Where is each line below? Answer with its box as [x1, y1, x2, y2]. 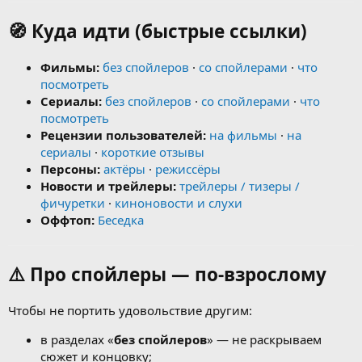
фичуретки [40, 194, 105, 211]
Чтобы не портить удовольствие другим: [8, 301, 252, 318]
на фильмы [209, 126, 277, 143]
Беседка [98, 211, 144, 228]
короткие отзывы [101, 143, 204, 160]
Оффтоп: [40, 211, 95, 228]
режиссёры [155, 160, 221, 177]
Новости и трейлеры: [40, 177, 176, 194]
